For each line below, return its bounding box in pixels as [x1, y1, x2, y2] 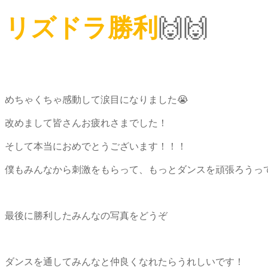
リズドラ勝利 [5, 9, 158, 44]
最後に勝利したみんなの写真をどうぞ [5, 208, 167, 222]
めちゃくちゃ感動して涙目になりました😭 [5, 92, 188, 106]
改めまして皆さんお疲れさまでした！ [5, 115, 167, 129]
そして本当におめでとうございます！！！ [5, 139, 187, 153]
